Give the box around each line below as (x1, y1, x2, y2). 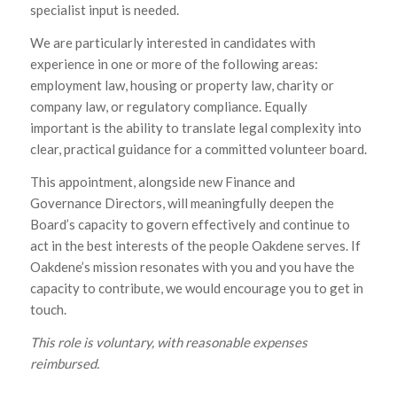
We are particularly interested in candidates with (29, 35, 315, 51)
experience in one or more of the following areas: (29, 56, 318, 73)
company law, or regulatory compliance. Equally (29, 98, 307, 115)
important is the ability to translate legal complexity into (29, 120, 362, 136)
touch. (29, 300, 66, 317)
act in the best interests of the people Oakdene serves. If (29, 237, 361, 253)
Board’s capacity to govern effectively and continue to (29, 215, 350, 232)
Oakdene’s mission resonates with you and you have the (29, 258, 354, 275)
